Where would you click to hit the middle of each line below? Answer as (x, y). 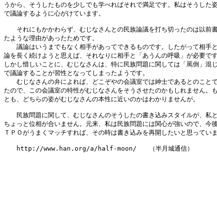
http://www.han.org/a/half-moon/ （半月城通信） (99, 148)
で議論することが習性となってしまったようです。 (76, 73)
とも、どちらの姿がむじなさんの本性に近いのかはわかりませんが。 (101, 99)
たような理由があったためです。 (51, 38)
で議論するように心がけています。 (54, 13)
